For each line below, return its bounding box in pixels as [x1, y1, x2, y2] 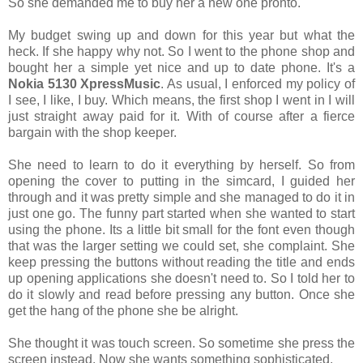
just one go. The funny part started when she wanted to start [8, 206, 355, 220]
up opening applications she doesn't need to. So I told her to [8, 271, 355, 285]
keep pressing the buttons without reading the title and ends [8, 254, 355, 269]
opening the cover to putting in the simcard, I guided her [8, 173, 355, 188]
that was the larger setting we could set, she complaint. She [8, 238, 355, 253]
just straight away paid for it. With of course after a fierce [8, 109, 355, 123]
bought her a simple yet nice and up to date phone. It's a [8, 60, 355, 75]
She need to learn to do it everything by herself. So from [8, 157, 355, 172]
